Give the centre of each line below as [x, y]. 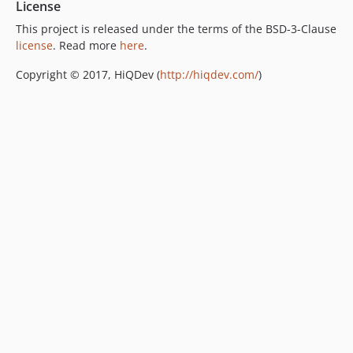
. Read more [86, 46]
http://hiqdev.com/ [209, 75]
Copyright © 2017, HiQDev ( [88, 75]
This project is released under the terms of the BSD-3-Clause [176, 29]
